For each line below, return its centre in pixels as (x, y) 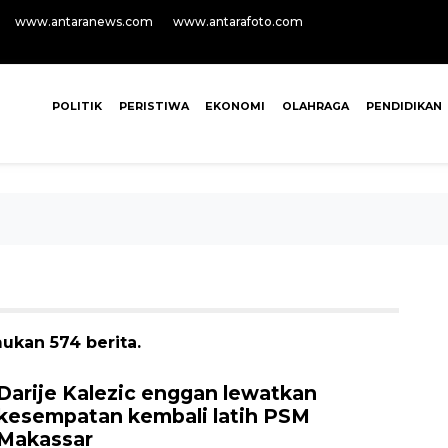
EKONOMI (235, 106)
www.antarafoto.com (238, 21)
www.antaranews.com (84, 21)
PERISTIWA (153, 106)
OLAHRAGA (316, 106)
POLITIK (76, 106)
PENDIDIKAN (403, 106)
